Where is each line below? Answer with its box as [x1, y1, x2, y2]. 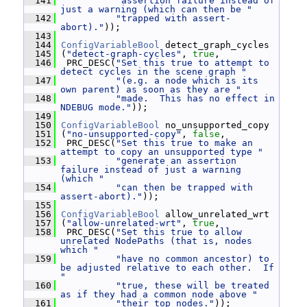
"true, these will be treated [116, 280, 269, 291]
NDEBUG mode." [60, 102, 132, 112]
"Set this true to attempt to [116, 58, 269, 68]
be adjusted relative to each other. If [60, 262, 274, 273]
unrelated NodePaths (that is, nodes [60, 236, 252, 246]
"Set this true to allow [116, 227, 242, 237]
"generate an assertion [116, 156, 236, 166]
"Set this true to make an [116, 138, 253, 148]
